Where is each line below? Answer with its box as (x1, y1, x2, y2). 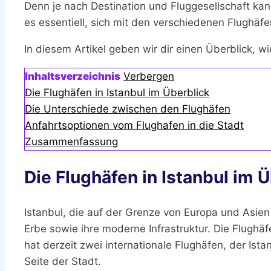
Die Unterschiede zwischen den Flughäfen (25, 103, 230, 116)
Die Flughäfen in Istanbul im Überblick (25, 87, 209, 99)
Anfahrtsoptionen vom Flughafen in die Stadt (25, 119, 244, 132)
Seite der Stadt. (24, 255, 101, 267)
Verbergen (123, 70, 174, 83)
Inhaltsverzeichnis (25, 70, 120, 83)
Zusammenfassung (25, 135, 118, 148)
